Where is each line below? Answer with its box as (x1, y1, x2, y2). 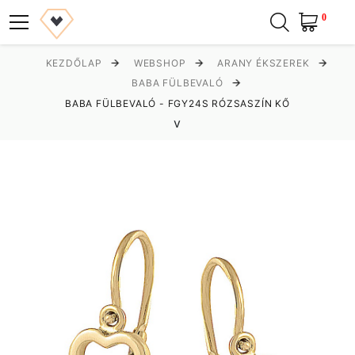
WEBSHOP (133, 56, 186, 69)
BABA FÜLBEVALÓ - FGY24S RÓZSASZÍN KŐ (65, 97, 290, 109)
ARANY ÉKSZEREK (217, 56, 310, 69)
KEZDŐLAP (45, 56, 102, 69)
